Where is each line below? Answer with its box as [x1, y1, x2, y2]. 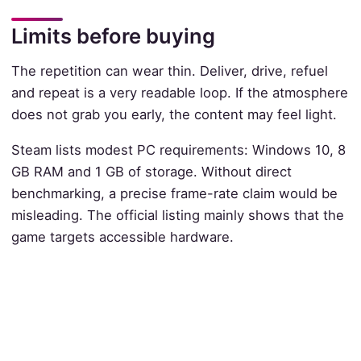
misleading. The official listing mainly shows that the [10, 206, 344, 223]
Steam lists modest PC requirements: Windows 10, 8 [10, 141, 346, 158]
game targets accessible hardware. [10, 228, 234, 245]
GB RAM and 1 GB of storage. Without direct [10, 163, 292, 180]
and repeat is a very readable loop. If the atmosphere [10, 85, 348, 102]
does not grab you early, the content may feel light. [10, 106, 337, 123]
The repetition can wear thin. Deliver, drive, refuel [10, 63, 328, 80]
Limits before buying [10, 23, 215, 49]
